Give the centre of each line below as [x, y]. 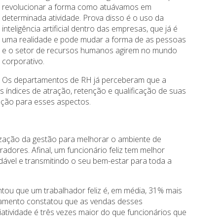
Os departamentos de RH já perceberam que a [84, 80]
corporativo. [23, 61]
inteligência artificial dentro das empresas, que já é [90, 29]
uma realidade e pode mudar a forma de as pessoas [94, 40]
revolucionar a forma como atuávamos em [77, 7]
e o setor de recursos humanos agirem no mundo [90, 51]
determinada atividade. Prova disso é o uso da [83, 18]
